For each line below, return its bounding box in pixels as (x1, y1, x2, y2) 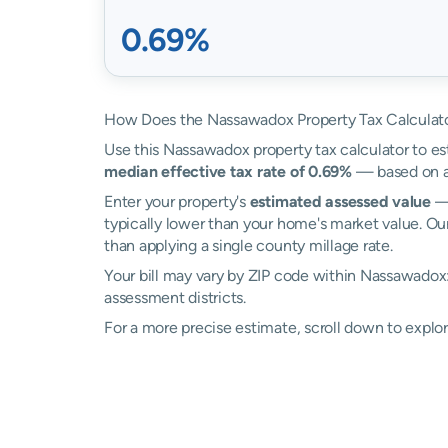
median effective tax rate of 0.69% (104, 162, 352, 181)
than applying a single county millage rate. (104, 236, 393, 255)
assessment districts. (104, 288, 246, 307)
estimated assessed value (249, 192, 431, 211)
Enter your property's (104, 192, 250, 211)
